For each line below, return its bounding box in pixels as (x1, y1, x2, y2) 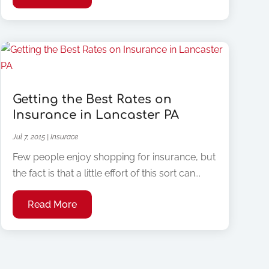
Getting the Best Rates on (12, 92, 172, 106)
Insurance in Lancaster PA (12, 107, 179, 122)
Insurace (50, 132, 78, 141)
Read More (27, 198, 77, 210)
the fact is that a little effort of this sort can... (12, 167, 201, 179)
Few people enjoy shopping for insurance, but (12, 151, 216, 163)
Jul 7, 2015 (12, 132, 45, 141)
